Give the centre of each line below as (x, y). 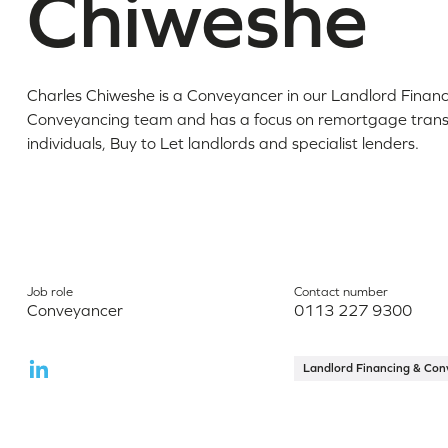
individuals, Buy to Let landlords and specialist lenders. (222, 143)
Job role (49, 292)
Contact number (340, 292)
